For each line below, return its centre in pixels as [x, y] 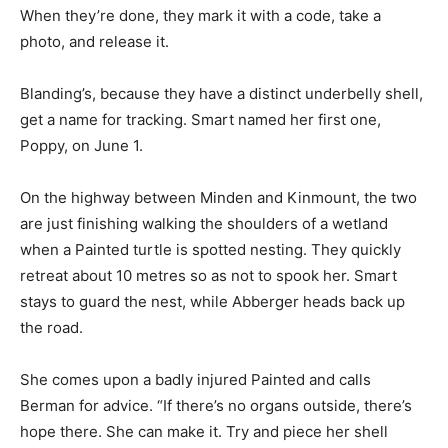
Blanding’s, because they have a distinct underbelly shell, [221, 94]
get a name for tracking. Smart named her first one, [200, 120]
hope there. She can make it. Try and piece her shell [204, 432]
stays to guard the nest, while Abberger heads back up [212, 302]
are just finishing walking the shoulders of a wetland [204, 224]
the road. [51, 328]
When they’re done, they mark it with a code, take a [200, 16]
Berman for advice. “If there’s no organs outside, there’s [216, 406]
